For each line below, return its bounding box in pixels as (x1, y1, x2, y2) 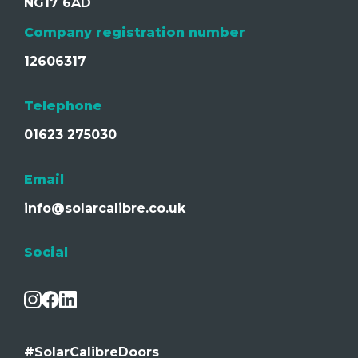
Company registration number (24, 24, 245, 40)
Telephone (24, 97, 102, 113)
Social (24, 245, 68, 261)
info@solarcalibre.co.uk (24, 201, 185, 217)
